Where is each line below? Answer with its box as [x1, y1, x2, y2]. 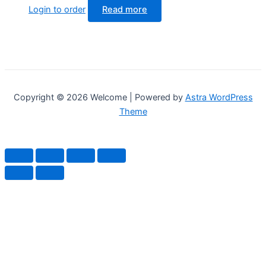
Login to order [28, 4, 85, 15]
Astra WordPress [185, 92, 253, 103]
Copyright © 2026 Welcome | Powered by [13, 92, 185, 103]
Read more [102, 4, 147, 15]
